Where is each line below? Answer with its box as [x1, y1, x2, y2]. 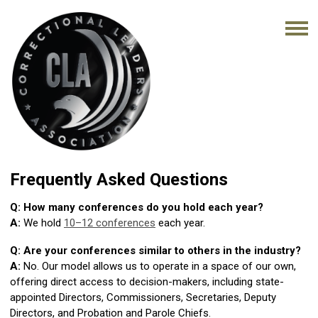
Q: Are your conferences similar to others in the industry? [10, 244, 301, 257]
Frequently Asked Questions [10, 170, 228, 190]
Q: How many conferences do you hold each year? [10, 201, 263, 214]
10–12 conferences [64, 216, 155, 229]
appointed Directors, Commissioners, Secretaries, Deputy [10, 291, 276, 304]
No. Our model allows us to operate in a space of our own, [23, 260, 296, 273]
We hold [23, 216, 61, 229]
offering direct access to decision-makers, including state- [10, 275, 284, 288]
